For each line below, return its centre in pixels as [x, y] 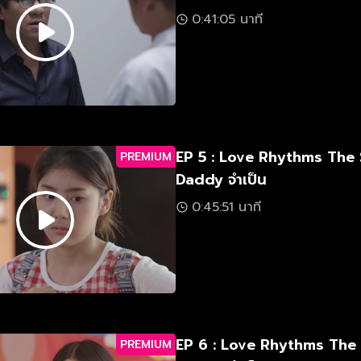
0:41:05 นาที [227, 19]
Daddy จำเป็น [221, 180]
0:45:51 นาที [226, 207]
